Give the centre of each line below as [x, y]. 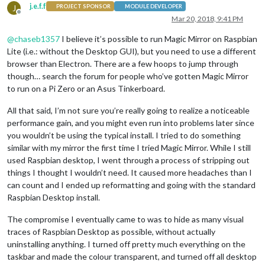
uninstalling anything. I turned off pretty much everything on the [126, 244]
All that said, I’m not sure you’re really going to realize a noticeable [128, 110]
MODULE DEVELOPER [153, 7]
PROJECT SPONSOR [84, 7]
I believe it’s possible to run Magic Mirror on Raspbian [159, 38]
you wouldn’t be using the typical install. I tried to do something [124, 135]
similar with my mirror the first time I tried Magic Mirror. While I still [129, 147]
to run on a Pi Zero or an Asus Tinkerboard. [86, 88]
